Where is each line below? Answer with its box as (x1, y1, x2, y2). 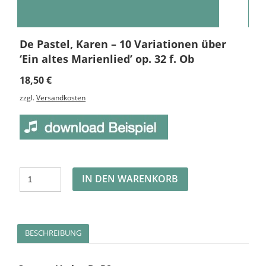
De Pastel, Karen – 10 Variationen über (20, 37, 227, 52)
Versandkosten (36, 93, 86, 103)
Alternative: (188, 165, 229, 176)
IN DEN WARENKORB (82, 172, 179, 186)
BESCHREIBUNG (25, 227, 82, 239)
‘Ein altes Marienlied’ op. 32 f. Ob (20, 52, 195, 66)
